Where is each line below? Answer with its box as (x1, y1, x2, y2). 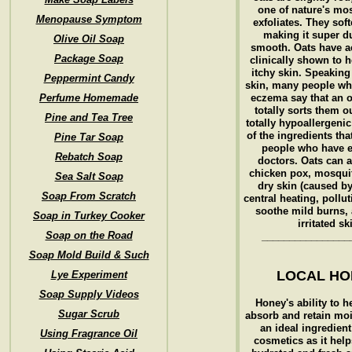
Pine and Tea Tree (45, 112, 133, 123)
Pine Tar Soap (54, 131, 123, 143)
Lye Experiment (50, 269, 127, 280)
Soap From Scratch (42, 190, 136, 202)
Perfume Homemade (39, 92, 138, 104)
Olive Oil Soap (53, 33, 124, 45)
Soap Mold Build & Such (28, 249, 149, 261)
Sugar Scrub (58, 308, 119, 320)
